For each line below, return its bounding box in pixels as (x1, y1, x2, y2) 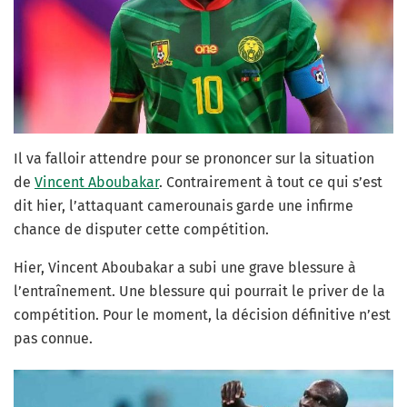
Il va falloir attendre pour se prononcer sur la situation (14, 150, 374, 168)
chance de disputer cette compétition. (14, 221, 269, 239)
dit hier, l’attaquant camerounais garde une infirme (14, 197, 353, 215)
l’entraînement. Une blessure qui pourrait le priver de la (14, 283, 385, 301)
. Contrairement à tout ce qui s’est (159, 174, 382, 192)
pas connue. (14, 330, 93, 348)
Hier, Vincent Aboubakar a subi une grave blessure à (14, 259, 356, 277)
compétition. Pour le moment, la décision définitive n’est (14, 306, 391, 324)
